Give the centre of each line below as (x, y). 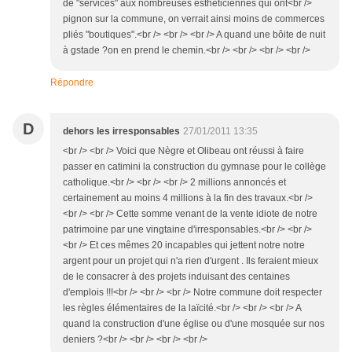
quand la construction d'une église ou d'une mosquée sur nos (194, 324)
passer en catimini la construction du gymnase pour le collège (194, 167)
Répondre (72, 82)
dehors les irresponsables (121, 131)
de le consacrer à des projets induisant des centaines (176, 277)
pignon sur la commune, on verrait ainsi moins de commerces (194, 19)
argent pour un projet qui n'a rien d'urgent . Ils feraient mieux (191, 261)
